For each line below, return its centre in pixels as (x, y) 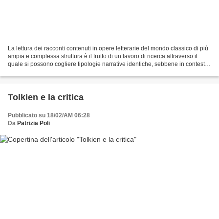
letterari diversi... (30, 72)
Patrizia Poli (33, 123)
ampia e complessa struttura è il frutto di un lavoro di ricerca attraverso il (103, 56)
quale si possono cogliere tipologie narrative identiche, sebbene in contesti (107, 64)
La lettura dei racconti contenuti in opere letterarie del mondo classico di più (108, 48)
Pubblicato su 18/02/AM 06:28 (49, 115)
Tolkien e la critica (46, 97)
